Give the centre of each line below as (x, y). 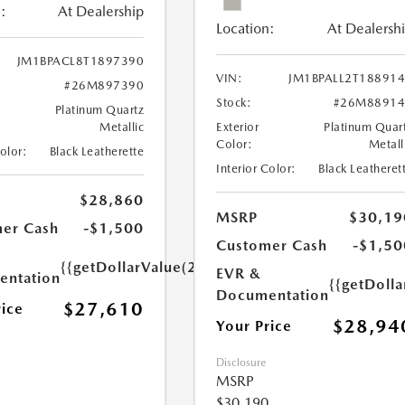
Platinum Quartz (99, 110)
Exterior (238, 127)
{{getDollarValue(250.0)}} (155, 268)
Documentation (273, 296)
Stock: (234, 103)
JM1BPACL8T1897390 (80, 61)
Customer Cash (272, 246)
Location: (246, 29)
